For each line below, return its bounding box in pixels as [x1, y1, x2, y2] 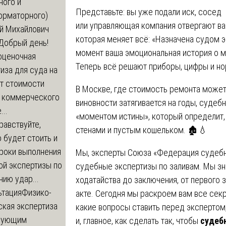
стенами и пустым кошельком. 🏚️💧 [76, 124, 207, 135]
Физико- [22, 187, 51, 198]
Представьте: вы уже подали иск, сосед [76, 6, 221, 17]
